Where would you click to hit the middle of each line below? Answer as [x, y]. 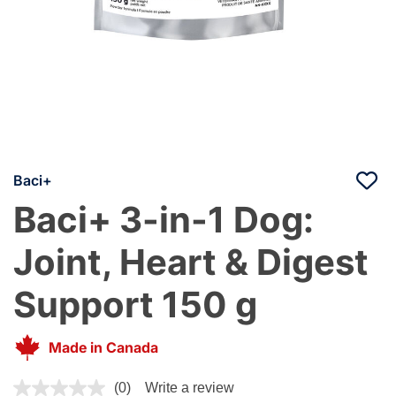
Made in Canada [103, 347]
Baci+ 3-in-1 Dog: [164, 219]
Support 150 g [135, 304]
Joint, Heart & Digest [191, 262]
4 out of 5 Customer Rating [100, 385]
